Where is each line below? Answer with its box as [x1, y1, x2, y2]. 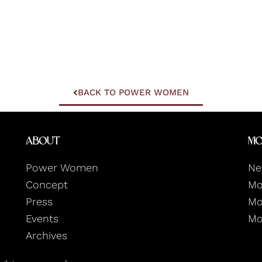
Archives [25, 229, 67, 242]
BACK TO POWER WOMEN [78, 87, 189, 98]
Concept [25, 178, 68, 191]
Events [25, 212, 58, 225]
